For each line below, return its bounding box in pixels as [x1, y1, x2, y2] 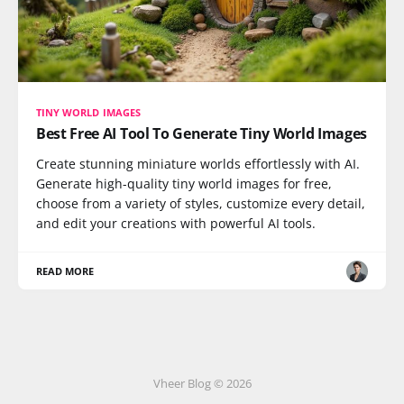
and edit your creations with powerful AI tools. [36, 215, 316, 232]
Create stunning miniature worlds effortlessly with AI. [36, 155, 360, 172]
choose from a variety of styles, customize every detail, [36, 195, 365, 212]
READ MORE [36, 264, 95, 278]
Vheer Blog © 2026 [152, 375, 252, 391]
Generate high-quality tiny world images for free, [36, 175, 332, 192]
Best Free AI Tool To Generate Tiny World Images [36, 124, 367, 143]
